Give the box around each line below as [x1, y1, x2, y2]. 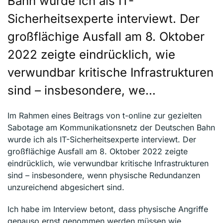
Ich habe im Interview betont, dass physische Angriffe [7, 204, 208, 215]
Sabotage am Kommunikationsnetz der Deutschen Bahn [7, 122, 215, 133]
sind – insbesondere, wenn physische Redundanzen [7, 170, 200, 181]
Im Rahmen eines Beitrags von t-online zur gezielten [7, 111, 202, 121]
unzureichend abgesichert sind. [7, 182, 124, 193]
